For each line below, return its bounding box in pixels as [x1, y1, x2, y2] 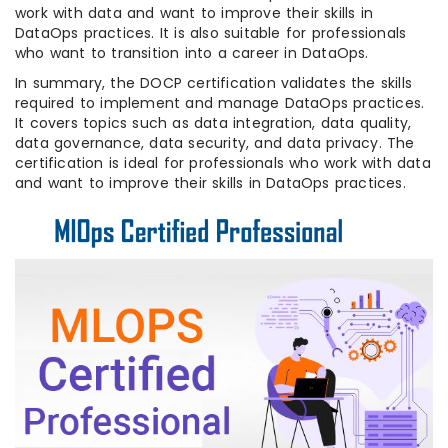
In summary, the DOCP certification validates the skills [15, 73, 413, 94]
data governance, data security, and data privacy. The [15, 133, 415, 154]
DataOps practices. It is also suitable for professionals [15, 23, 407, 44]
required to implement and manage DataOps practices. [15, 93, 425, 114]
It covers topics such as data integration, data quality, [15, 113, 412, 134]
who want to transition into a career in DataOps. [15, 43, 369, 64]
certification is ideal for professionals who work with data [15, 153, 431, 174]
